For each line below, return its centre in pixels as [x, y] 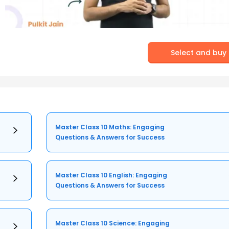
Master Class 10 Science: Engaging [113, 223]
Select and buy [199, 52]
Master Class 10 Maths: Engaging [110, 127]
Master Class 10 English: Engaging [111, 175]
